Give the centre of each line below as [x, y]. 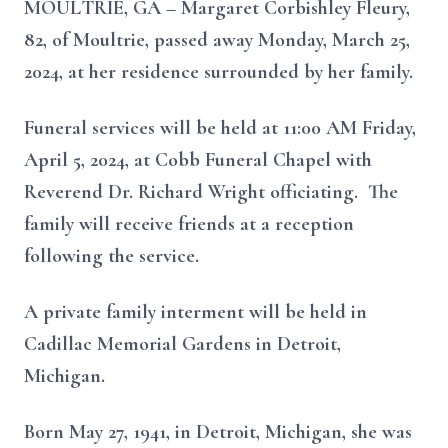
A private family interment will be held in [195, 312]
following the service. [119, 256]
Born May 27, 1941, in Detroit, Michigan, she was [218, 432]
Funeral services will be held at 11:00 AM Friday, [220, 128]
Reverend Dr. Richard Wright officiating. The [211, 192]
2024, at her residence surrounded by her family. [218, 72]
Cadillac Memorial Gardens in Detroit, [182, 344]
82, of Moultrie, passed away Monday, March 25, [217, 40]
